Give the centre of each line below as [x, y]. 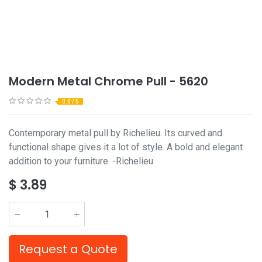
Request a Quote [68, 249]
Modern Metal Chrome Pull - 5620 [108, 81]
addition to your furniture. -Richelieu [81, 161]
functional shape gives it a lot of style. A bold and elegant [126, 147]
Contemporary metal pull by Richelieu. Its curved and [116, 133]
